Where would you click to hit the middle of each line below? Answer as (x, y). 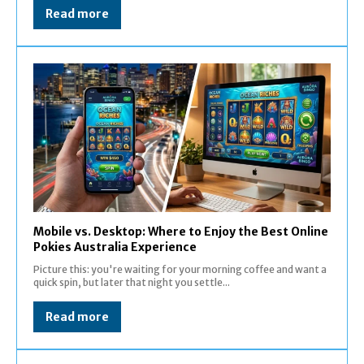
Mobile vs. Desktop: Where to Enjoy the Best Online (181, 231)
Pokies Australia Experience (115, 247)
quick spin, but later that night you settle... (132, 282)
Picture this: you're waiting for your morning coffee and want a (180, 269)
